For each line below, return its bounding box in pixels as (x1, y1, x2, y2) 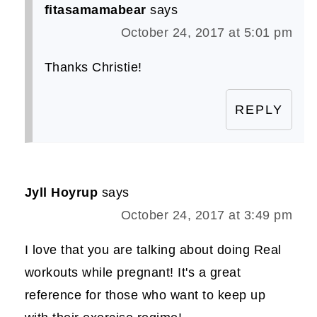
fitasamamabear (44, 2, 146, 17)
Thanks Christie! (44, 59, 142, 74)
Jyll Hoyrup (24, 185, 98, 200)
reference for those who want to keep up (24, 287, 266, 302)
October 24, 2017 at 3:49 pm (120, 207, 293, 222)
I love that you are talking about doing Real (24, 242, 282, 257)
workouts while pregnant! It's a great (24, 265, 241, 279)
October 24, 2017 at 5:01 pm (120, 25, 293, 40)
